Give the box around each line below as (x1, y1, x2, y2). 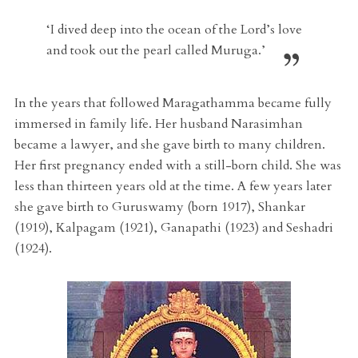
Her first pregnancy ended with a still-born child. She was (14, 157, 341, 175)
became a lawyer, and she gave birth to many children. (14, 136, 325, 154)
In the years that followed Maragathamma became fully (14, 94, 332, 113)
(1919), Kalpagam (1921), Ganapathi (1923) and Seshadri (14, 219, 333, 237)
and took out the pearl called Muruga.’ (46, 42, 265, 60)
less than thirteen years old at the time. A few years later (14, 177, 332, 196)
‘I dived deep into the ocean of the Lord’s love (46, 21, 302, 39)
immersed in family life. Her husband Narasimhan (14, 115, 303, 133)
